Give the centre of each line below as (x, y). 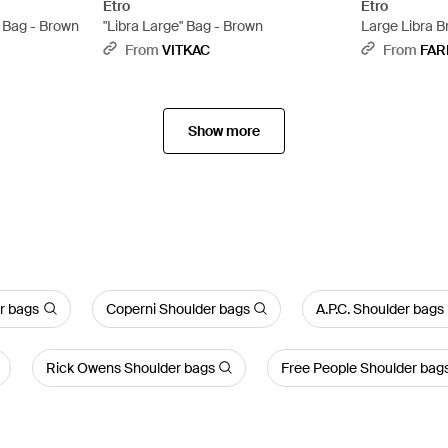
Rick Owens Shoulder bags (130, 367)
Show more (223, 130)
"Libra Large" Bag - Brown (182, 25)
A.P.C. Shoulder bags (380, 308)
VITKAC (185, 49)
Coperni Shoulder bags (177, 308)
